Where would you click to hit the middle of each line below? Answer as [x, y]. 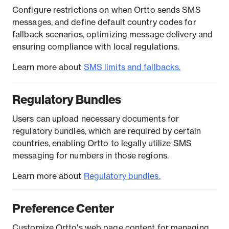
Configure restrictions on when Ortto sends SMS [107, 10]
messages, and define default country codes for [104, 22]
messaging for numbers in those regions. [90, 156]
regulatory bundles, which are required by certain [107, 131]
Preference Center [63, 209]
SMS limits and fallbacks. [132, 67]
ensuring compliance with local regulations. [96, 47]
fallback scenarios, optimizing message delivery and [113, 35]
